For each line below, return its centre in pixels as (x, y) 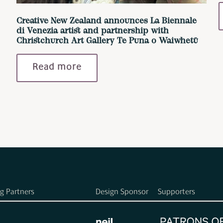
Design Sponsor (122, 193)
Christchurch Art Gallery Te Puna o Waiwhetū (107, 41)
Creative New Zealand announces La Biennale (106, 21)
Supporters (176, 193)
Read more (57, 68)
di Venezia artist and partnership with (92, 31)
